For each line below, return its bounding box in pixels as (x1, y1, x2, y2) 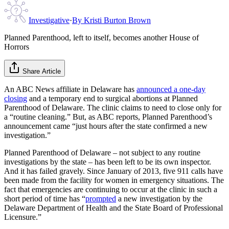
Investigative (29, 15, 70, 25)
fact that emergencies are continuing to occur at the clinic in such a (4, 185, 217, 194)
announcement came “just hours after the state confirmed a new (4, 121, 208, 130)
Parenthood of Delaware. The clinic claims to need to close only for (4, 103, 221, 112)
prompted (85, 194, 116, 203)
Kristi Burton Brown (84, 15, 151, 25)
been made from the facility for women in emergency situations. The (4, 175, 224, 185)
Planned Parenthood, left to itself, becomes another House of (4, 33, 199, 42)
